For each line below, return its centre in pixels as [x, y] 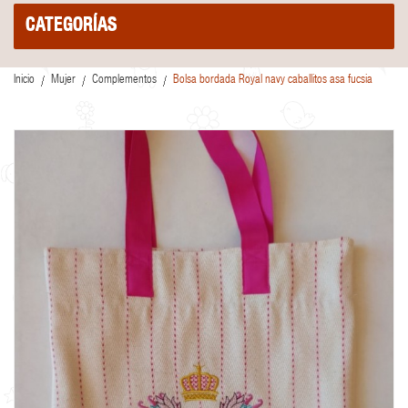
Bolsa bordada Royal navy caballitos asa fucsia [273, 81]
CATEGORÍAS [71, 27]
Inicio [24, 81]
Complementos [124, 81]
